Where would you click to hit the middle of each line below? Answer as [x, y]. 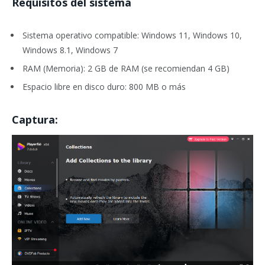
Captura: [35, 119]
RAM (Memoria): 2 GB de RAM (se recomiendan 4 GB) [126, 68]
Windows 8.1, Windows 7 [70, 50]
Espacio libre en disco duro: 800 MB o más [104, 87]
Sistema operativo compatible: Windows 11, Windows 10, [132, 35]
